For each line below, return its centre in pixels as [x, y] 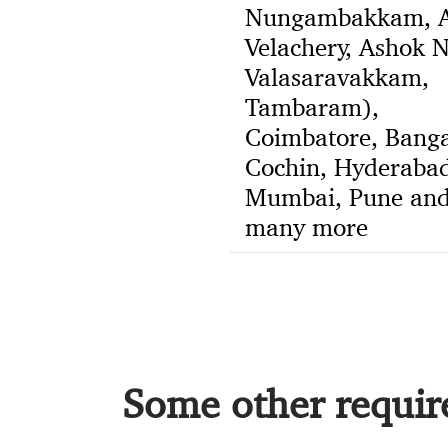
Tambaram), [311, 107]
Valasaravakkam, [336, 77]
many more [306, 227]
